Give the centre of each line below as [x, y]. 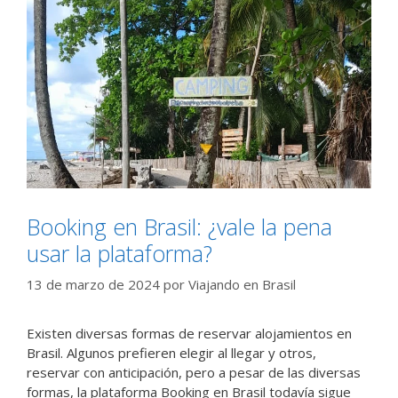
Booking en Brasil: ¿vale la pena [179, 226]
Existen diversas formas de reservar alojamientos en [189, 334]
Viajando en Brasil [242, 285]
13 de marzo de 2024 [93, 285]
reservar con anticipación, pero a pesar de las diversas [194, 373]
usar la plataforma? [119, 253]
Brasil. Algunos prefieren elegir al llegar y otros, [171, 353]
